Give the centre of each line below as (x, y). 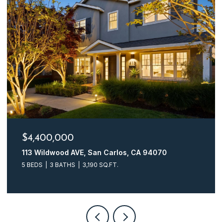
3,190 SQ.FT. (100, 165)
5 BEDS (32, 165)
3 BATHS (62, 165)
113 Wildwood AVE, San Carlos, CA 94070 (94, 152)
